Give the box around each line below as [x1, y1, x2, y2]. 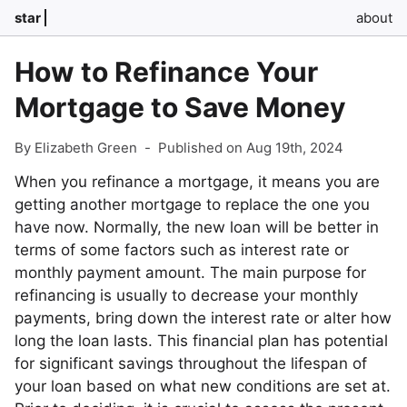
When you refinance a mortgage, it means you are [15, 173, 380, 191]
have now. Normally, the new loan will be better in [15, 218, 379, 236]
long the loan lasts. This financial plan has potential [15, 332, 388, 350]
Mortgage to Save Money [15, 91, 346, 124]
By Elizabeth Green [15, 139, 137, 156]
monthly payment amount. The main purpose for [15, 263, 366, 282]
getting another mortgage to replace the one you [15, 195, 370, 213]
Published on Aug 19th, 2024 [158, 139, 343, 156]
